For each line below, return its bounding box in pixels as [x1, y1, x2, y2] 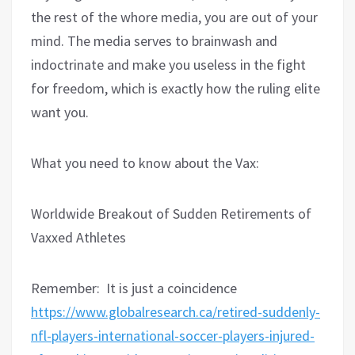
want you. [31, 102, 89, 121]
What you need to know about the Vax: [31, 153, 259, 172]
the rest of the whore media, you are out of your [31, 7, 318, 26]
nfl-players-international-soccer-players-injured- [31, 326, 315, 345]
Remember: [31, 278, 100, 297]
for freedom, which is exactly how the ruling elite [31, 78, 320, 97]
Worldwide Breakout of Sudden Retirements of [31, 204, 311, 223]
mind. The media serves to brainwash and [31, 31, 277, 50]
